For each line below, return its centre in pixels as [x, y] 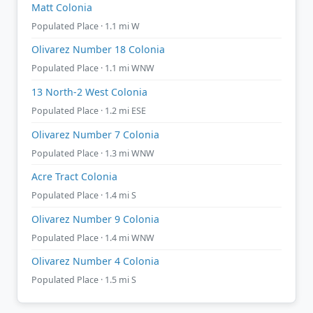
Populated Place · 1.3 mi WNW [93, 153]
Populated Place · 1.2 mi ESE [89, 110]
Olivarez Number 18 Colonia [98, 50]
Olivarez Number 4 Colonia [95, 261]
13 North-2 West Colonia [89, 92]
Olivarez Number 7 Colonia [95, 134]
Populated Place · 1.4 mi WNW [93, 238]
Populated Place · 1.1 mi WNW [93, 68]
